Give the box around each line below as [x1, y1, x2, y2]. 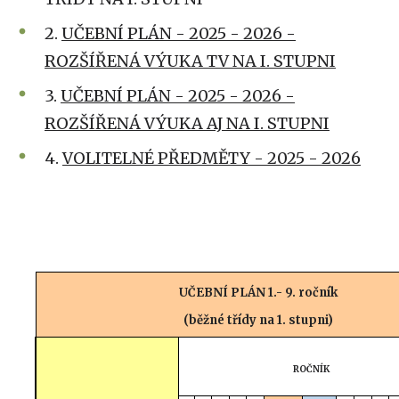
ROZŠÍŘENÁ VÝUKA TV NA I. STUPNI [45, 51, 336, 71]
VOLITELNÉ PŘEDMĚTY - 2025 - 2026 [62, 148, 361, 168]
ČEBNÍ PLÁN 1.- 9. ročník [187, 285, 338, 300]
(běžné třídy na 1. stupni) [183, 313, 333, 328]
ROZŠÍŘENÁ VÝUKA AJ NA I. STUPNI [45, 113, 330, 134]
